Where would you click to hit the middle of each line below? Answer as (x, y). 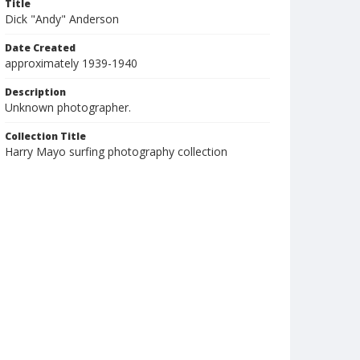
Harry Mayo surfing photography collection (116, 151)
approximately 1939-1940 (71, 63)
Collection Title (45, 136)
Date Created (40, 48)
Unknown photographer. (68, 107)
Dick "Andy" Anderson (62, 19)
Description (35, 92)
